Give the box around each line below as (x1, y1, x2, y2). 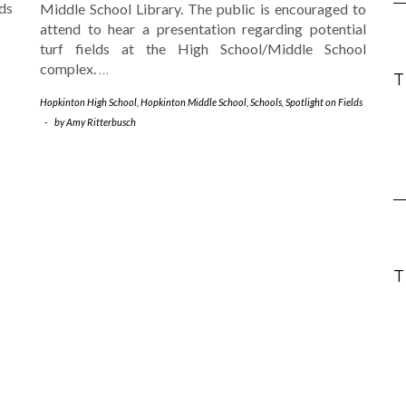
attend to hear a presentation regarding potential (40, 19, 366, 37)
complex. (40, 59, 99, 77)
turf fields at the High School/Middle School (40, 39, 366, 57)
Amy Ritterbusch (66, 115, 136, 128)
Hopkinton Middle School (140, 95, 246, 108)
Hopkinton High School (40, 95, 137, 108)
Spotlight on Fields (285, 95, 362, 108)
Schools (250, 95, 282, 108)
